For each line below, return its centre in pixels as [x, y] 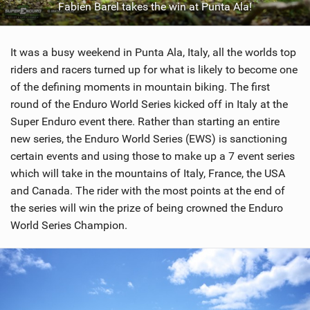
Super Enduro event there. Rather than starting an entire [145, 122]
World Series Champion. [69, 226]
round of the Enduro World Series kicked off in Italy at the [149, 104]
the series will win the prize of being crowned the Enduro [147, 208]
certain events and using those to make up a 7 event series [153, 156]
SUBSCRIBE [162, 45]
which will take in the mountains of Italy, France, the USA [148, 174]
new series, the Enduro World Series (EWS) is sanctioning [149, 139]
